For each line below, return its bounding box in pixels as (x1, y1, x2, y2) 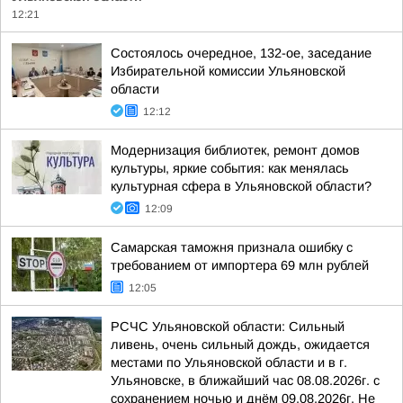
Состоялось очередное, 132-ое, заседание (111, 46, 372, 60)
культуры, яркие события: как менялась (111, 161, 349, 175)
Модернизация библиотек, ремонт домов (111, 143, 360, 157)
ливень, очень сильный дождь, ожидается (111, 337, 370, 352)
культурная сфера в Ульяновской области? (111, 179, 372, 193)
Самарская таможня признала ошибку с (111, 240, 353, 255)
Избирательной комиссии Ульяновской (111, 64, 345, 78)
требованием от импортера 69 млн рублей (111, 258, 369, 273)
